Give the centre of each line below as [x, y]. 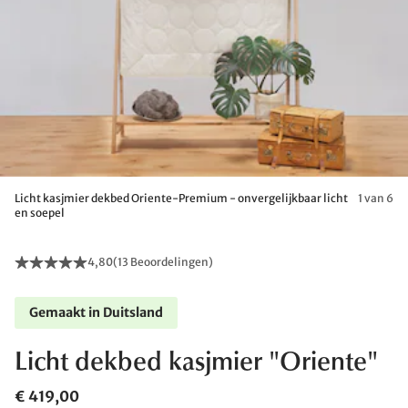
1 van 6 [376, 198]
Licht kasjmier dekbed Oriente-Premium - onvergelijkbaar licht [181, 198]
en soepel [40, 213]
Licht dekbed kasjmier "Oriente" [196, 363]
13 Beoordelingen [163, 262]
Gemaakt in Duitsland [96, 312]
